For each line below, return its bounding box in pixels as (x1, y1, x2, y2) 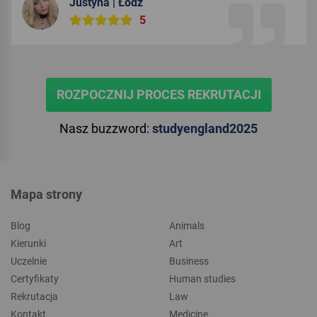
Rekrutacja (11, 291, 58, 303)
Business (169, 255, 209, 267)
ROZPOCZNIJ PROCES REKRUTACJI (56, 87, 261, 103)
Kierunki (11, 238, 46, 250)
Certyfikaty (11, 273, 59, 285)
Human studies (169, 273, 236, 285)
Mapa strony (11, 187, 82, 202)
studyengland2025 (152, 121, 258, 137)
